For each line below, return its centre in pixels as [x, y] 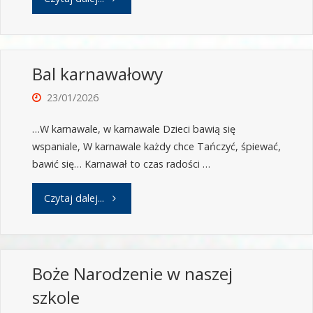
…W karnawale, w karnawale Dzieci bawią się [133, 129]
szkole [56, 298]
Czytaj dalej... [74, 198]
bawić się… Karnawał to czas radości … [121, 164]
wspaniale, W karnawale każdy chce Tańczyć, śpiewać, [156, 147]
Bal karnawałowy [97, 74]
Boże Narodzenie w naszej [132, 274]
